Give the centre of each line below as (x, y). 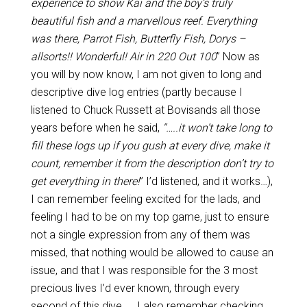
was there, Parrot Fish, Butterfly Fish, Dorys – (138, 39)
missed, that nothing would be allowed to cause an (152, 253)
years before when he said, (96, 128)
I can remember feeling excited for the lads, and (145, 199)
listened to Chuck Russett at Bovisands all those (145, 110)
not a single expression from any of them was (140, 235)
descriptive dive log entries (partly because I (136, 92)
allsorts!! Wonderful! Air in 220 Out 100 (123, 57)
